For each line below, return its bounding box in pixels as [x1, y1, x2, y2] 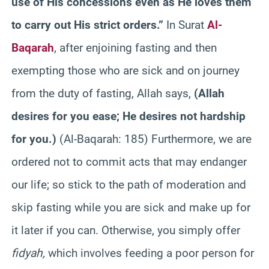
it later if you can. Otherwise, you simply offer [11, 223, 240, 237]
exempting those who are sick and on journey [11, 63, 240, 77]
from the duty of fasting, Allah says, [11, 86, 194, 100]
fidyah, [11, 246, 45, 260]
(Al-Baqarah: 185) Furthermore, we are [56, 131, 252, 146]
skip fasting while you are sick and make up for [11, 200, 250, 214]
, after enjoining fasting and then [54, 40, 217, 55]
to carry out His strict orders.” [11, 17, 163, 32]
